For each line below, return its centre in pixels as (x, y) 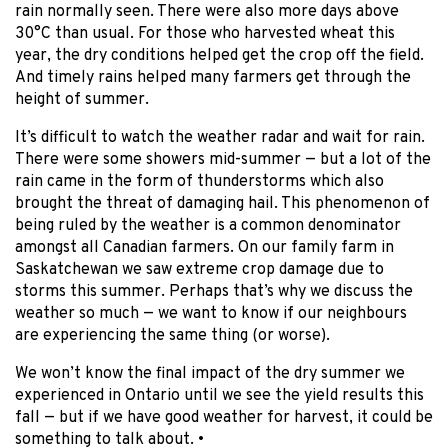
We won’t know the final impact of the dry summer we (210, 374)
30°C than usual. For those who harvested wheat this (205, 34)
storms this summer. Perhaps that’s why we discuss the (214, 292)
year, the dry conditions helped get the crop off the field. (219, 56)
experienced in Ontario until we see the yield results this (219, 396)
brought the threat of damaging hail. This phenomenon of (222, 204)
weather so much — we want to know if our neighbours (211, 314)
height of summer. (82, 100)
